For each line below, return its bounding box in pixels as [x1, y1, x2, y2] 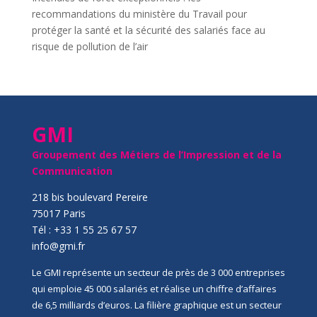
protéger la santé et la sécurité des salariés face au [31, 23, 265, 37]
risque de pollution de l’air [31, 40, 148, 53]
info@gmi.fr [31, 239, 85, 253]
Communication [31, 164, 113, 178]
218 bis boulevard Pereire [31, 190, 148, 204]
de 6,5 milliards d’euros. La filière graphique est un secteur [31, 299, 282, 311]
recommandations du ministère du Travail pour [31, 7, 247, 21]
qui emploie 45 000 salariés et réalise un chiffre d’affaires [31, 282, 277, 295]
